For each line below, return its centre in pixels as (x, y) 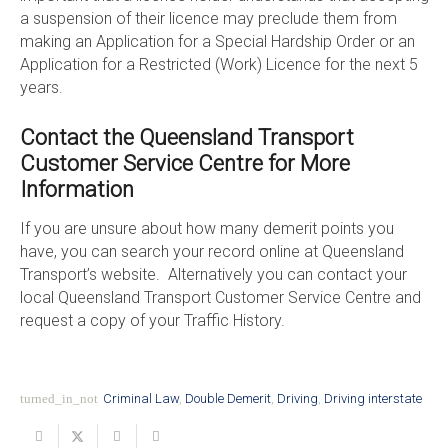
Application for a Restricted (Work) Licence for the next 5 (218, 65)
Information (76, 190)
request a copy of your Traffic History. (152, 320)
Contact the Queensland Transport (186, 138)
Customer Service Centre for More (184, 164)
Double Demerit (227, 399)
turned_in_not (58, 399)
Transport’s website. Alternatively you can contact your (213, 274)
